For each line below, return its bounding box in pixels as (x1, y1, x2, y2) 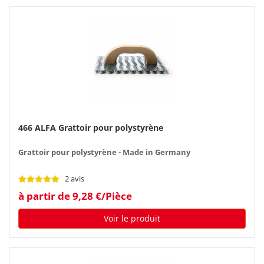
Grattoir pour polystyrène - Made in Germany (18, 147, 190, 157)
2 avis (65, 173, 84, 184)
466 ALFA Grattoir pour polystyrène (18, 121, 163, 133)
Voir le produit (104, 212, 160, 224)
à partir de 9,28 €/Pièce (18, 189, 132, 203)
